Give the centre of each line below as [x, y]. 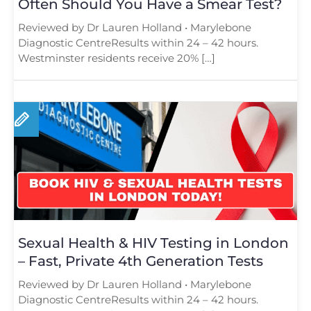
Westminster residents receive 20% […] [117, 58]
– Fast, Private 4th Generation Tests [141, 261]
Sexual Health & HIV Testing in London [153, 243]
